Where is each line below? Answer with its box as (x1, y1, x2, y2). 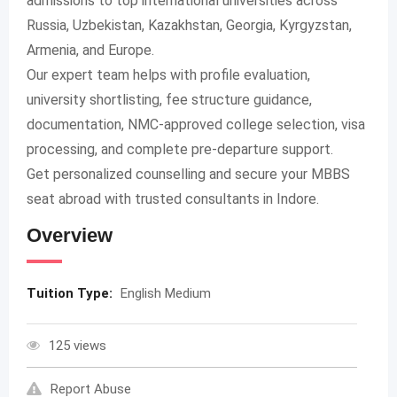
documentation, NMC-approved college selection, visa (27, 116, 365, 134)
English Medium (121, 285, 211, 302)
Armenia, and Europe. (27, 42, 154, 59)
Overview (27, 224, 113, 247)
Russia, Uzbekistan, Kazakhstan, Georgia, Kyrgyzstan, (27, 17, 352, 35)
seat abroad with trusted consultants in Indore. (27, 191, 319, 208)
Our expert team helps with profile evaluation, (27, 66, 310, 84)
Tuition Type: (27, 285, 116, 302)
